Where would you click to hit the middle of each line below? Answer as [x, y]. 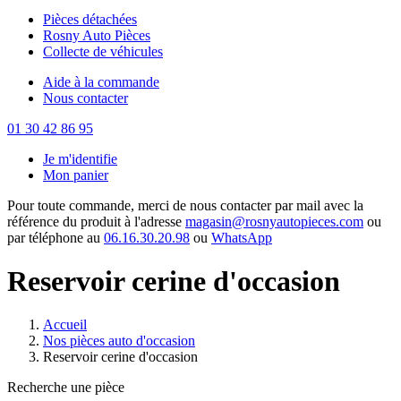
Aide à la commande [101, 81]
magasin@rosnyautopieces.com [274, 221]
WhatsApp [242, 237]
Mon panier [76, 175]
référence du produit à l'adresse [96, 221]
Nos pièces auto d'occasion [119, 341]
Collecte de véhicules [103, 51]
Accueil [65, 325]
